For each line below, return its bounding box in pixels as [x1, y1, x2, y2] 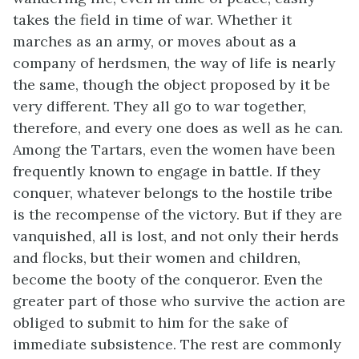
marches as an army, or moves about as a [13, 31, 296, 50]
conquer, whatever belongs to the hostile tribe [13, 183, 333, 202]
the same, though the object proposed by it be [13, 75, 330, 94]
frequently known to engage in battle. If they [13, 161, 321, 180]
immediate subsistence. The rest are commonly [13, 334, 341, 353]
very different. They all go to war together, [13, 96, 306, 115]
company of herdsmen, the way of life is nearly [13, 53, 336, 72]
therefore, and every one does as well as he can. [13, 118, 343, 137]
